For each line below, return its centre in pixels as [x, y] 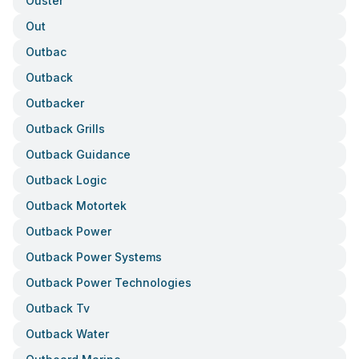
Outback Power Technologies [109, 282]
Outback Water [67, 334]
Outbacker [55, 103]
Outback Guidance [78, 154]
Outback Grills [65, 129]
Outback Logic [66, 180]
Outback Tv [58, 308]
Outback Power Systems [94, 257]
